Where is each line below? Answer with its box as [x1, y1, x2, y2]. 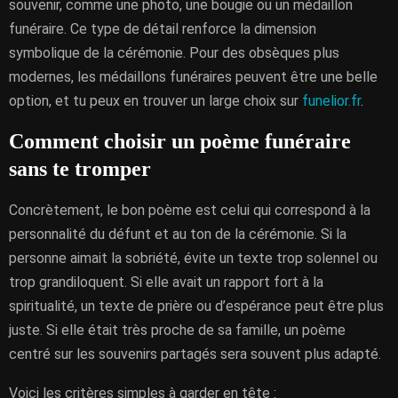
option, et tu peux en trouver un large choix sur [9, 92, 302, 109]
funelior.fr [302, 92, 361, 109]
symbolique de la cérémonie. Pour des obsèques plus [9, 44, 339, 61]
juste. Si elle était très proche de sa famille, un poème [9, 322, 346, 338]
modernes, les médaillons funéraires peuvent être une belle [9, 68, 378, 85]
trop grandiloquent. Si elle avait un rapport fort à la [9, 274, 323, 291]
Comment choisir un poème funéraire [9, 130, 351, 153]
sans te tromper [9, 157, 151, 180]
